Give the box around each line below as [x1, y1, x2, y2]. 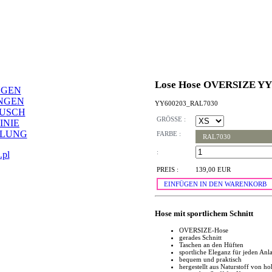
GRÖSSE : [157, 115, 186, 123]
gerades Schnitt [179, 233, 222, 241]
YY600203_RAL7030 [155, 99, 218, 107]
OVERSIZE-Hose [179, 226, 228, 234]
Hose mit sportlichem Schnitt [155, 208, 253, 218]
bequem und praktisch [179, 255, 242, 263]
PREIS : [157, 166, 178, 174]
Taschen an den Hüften [179, 240, 243, 248]
